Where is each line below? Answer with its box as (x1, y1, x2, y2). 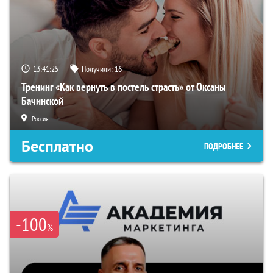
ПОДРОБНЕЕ (204, 141, 243, 152)
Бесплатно (21, 136, 93, 157)
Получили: (82, 63, 115, 75)
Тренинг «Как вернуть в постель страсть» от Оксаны (21, 80, 226, 94)
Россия (32, 114, 49, 124)
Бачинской (21, 94, 63, 108)
